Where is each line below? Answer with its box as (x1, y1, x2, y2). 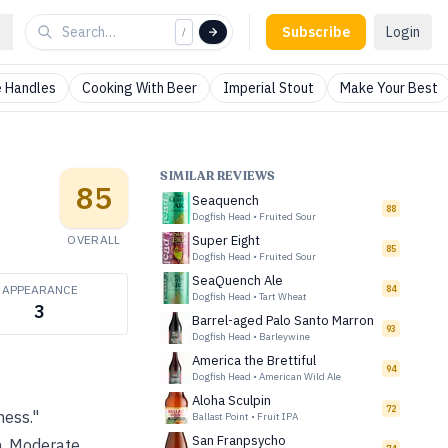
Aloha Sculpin (192, 392, 271, 409)
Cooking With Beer (82, 79, 197, 97)
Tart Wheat (259, 290, 307, 303)
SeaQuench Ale (192, 272, 283, 289)
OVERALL (67, 232, 121, 247)
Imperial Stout (223, 79, 314, 97)
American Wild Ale (259, 370, 341, 383)
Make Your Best (340, 79, 438, 97)
